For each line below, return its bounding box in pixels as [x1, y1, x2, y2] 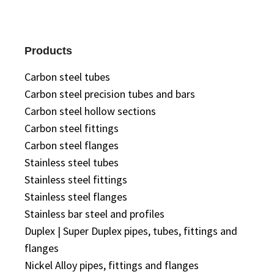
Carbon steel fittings [24, 121, 119, 135]
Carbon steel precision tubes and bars [24, 87, 195, 101]
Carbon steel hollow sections [24, 104, 156, 118]
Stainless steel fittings [24, 172, 127, 187]
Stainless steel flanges [24, 190, 127, 204]
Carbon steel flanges [24, 138, 119, 152]
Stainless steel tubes [24, 155, 119, 169]
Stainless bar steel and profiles [24, 207, 165, 221]
